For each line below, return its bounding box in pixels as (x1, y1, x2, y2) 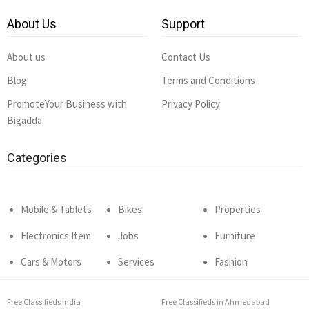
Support (161, 17, 205, 31)
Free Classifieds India (7, 297, 81, 307)
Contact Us (161, 50, 210, 63)
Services (117, 255, 154, 268)
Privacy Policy (161, 97, 220, 110)
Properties (215, 203, 261, 216)
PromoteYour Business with (7, 97, 127, 110)
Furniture (215, 229, 256, 242)
